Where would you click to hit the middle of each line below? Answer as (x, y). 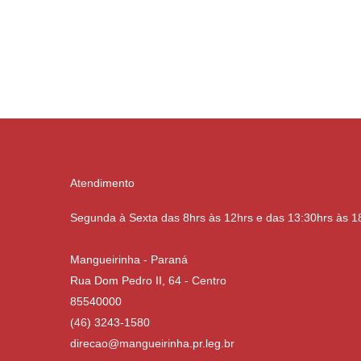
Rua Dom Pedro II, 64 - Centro (149, 280)
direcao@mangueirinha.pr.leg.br (153, 343)
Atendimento (103, 183)
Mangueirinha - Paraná (129, 259)
